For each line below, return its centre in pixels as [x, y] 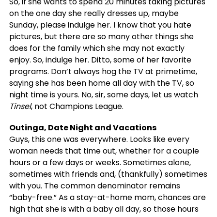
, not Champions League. [77, 107]
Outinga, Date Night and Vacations [83, 128]
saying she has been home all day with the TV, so [101, 83]
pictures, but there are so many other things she [101, 37]
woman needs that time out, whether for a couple [104, 151]
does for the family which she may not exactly [97, 48]
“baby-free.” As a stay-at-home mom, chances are [107, 198]
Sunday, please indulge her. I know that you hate [100, 25]
